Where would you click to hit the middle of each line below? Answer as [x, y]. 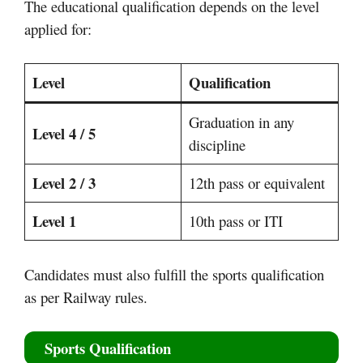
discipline [218, 144]
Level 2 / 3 [64, 182]
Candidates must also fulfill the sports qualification [174, 274]
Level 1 [55, 220]
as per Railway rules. [86, 297]
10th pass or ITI [236, 220]
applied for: [58, 28]
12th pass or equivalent [257, 182]
